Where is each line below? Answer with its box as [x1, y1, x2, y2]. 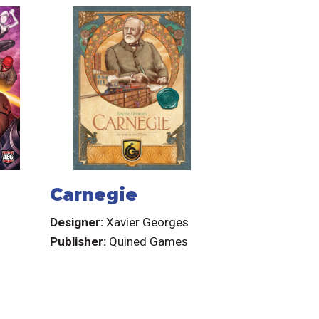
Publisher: [50, 234, 110, 249]
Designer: [50, 214, 107, 229]
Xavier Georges [106, 214, 189, 229]
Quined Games [109, 234, 189, 249]
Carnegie [50, 184, 138, 206]
